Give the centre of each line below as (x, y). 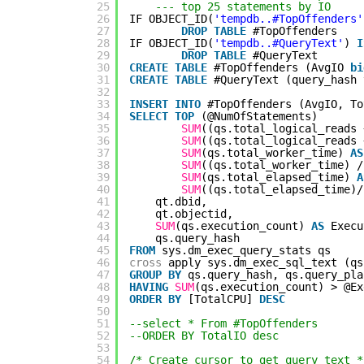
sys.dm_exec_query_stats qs (246, 250)
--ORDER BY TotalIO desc (204, 335)
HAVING (149, 286)
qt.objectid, (194, 213)
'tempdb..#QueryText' (279, 43)
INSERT (149, 104)
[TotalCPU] (223, 299)
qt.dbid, (181, 201)
